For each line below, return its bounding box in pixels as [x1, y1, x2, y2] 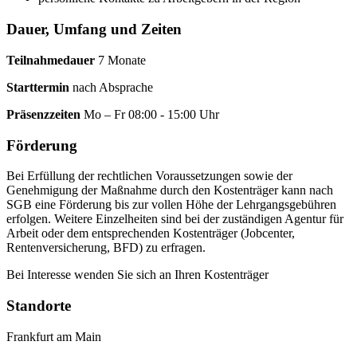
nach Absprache [73, 80, 153, 94]
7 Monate [98, 53, 146, 67]
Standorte [6, 296, 71, 314]
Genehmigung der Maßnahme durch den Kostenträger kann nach [6, 183, 333, 198]
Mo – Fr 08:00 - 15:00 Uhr [84, 107, 219, 121]
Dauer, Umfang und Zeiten [6, 21, 182, 38]
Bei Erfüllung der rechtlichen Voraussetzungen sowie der [6, 169, 292, 183]
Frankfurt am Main [6, 329, 101, 343]
